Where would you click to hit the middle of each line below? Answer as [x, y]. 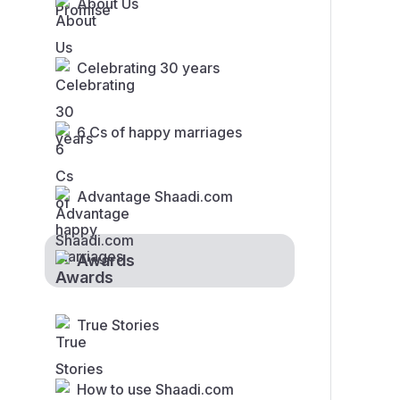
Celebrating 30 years [148, 68]
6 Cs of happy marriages [159, 133]
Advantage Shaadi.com [155, 197]
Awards [106, 261]
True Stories [118, 325]
